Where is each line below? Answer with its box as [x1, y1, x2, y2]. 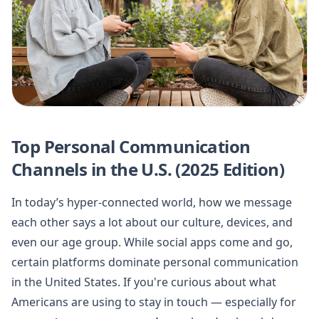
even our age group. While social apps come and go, [11, 234, 293, 250]
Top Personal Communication [11, 134, 251, 158]
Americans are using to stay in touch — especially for [11, 293, 296, 310]
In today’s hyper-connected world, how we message [11, 194, 292, 210]
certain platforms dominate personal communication [11, 253, 298, 270]
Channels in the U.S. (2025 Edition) [11, 157, 284, 181]
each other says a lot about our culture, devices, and [11, 214, 293, 230]
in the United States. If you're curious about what [11, 273, 276, 290]
